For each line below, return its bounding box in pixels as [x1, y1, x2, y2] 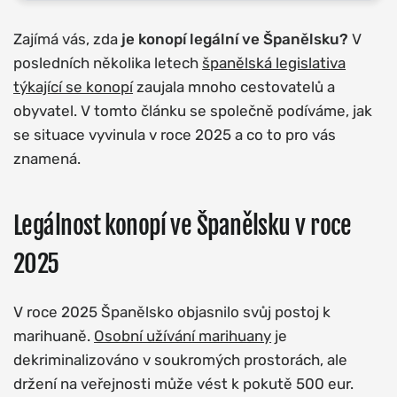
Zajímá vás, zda [13, 30, 122, 48]
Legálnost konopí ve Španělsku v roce [13, 210, 352, 241]
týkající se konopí [13, 78, 134, 96]
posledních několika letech [13, 54, 203, 72]
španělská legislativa [202, 54, 346, 72]
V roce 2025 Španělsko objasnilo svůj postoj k [13, 303, 331, 321]
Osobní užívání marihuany [94, 327, 272, 345]
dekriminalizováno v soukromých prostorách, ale [13, 351, 348, 369]
